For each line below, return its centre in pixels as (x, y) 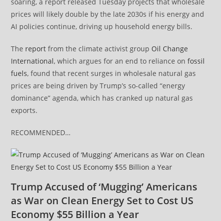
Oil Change (170, 49)
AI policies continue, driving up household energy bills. (102, 27)
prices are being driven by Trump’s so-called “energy (98, 86)
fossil (196, 61)
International (33, 61)
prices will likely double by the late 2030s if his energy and (108, 14)
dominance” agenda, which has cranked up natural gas (102, 98)
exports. (24, 110)
